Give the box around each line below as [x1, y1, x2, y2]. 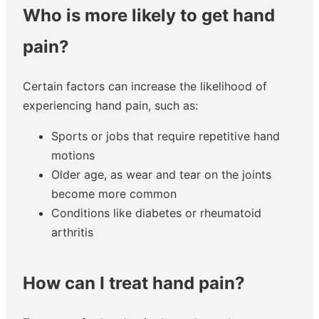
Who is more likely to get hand [23, 5, 275, 26]
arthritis [51, 224, 93, 239]
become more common [51, 186, 177, 201]
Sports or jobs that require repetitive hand [51, 128, 280, 143]
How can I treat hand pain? [23, 272, 245, 293]
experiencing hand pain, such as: [23, 98, 198, 113]
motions [51, 147, 95, 162]
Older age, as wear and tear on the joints [51, 167, 271, 182]
